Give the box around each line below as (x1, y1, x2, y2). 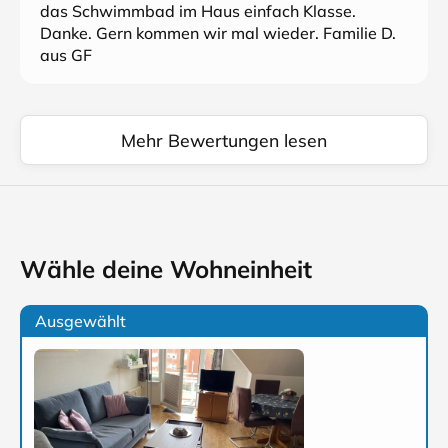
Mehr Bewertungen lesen (121, 129, 327, 151)
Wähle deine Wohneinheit (20, 254, 312, 284)
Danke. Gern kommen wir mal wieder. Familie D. (40, 23, 396, 43)
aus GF (40, 45, 92, 65)
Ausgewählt (35, 311, 126, 331)
